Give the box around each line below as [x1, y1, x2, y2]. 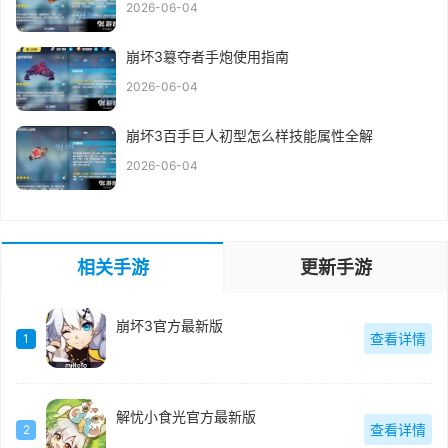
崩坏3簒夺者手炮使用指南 [126, 48, 289, 66]
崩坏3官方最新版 [116, 316, 223, 334]
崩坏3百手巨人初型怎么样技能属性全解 [126, 127, 373, 145]
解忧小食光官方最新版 [116, 407, 256, 425]
